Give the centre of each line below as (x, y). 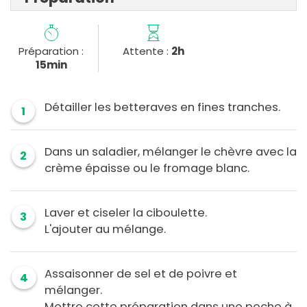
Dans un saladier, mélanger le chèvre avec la (171, 152)
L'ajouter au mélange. (105, 230)
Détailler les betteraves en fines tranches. (162, 108)
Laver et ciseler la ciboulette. (126, 213)
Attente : (147, 51)
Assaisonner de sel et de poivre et (141, 274)
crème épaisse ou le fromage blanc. (147, 169)
